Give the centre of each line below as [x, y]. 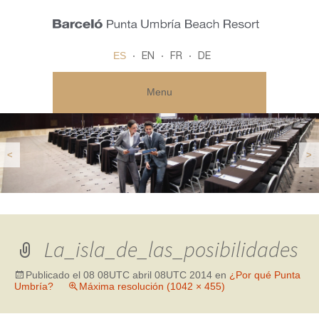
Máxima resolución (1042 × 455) [152, 286]
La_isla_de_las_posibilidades [171, 249]
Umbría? [34, 286]
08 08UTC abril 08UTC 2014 [148, 275]
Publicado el [54, 275]
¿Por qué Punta [265, 275]
